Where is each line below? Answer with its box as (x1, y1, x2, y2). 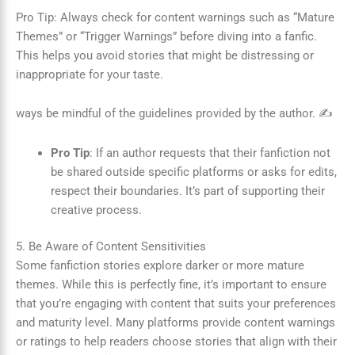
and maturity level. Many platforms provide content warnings (16, 315, 335, 330)
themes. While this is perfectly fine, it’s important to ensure (16, 277, 326, 292)
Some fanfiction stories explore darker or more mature (16, 258, 304, 273)
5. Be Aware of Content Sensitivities (16, 239, 206, 254)
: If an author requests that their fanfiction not (89, 145, 330, 160)
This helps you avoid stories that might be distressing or (16, 48, 314, 63)
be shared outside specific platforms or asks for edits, (50, 164, 337, 179)
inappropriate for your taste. (16, 67, 163, 82)
